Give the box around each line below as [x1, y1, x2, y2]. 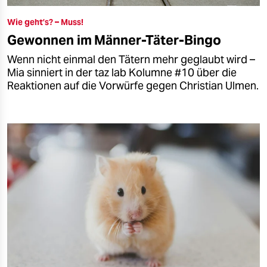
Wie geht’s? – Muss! [7, 17, 83, 28]
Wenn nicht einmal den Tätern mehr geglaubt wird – [7, 53, 255, 67]
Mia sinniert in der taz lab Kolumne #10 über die [7, 66, 237, 80]
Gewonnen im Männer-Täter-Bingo [7, 32, 221, 49]
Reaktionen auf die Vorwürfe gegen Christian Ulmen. [7, 79, 259, 93]
